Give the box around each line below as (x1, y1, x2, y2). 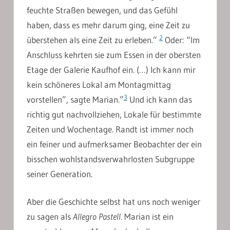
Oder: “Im (163, 34, 200, 45)
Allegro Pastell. (73, 211, 122, 222)
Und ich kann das (127, 93, 192, 105)
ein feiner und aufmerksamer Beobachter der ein (27, 138, 202, 149)
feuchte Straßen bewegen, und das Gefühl (27, 4, 178, 15)
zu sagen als (27, 211, 73, 222)
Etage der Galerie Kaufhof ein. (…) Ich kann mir (27, 64, 196, 75)
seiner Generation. (27, 168, 92, 179)
